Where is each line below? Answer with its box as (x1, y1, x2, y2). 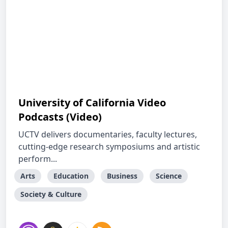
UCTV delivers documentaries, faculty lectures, (18, 129, 197, 140)
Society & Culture (20, 189, 81, 199)
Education (53, 171, 89, 181)
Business (107, 171, 137, 181)
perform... (18, 153, 57, 164)
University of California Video (18, 96, 166, 109)
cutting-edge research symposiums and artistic (18, 141, 200, 152)
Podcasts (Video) (18, 110, 102, 124)
